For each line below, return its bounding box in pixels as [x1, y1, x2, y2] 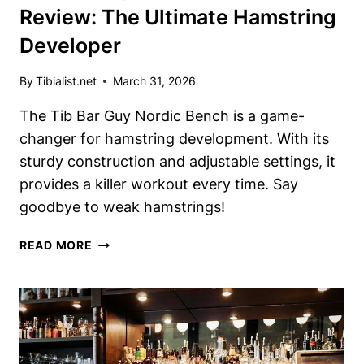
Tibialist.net [36, 74, 97, 89]
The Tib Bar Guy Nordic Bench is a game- [19, 107, 305, 125]
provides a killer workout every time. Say [19, 175, 298, 193]
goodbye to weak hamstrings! [19, 198, 225, 216]
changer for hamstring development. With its [19, 130, 329, 148]
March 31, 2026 [113, 74, 197, 89]
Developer [19, 32, 121, 58]
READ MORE [19, 238, 93, 253]
